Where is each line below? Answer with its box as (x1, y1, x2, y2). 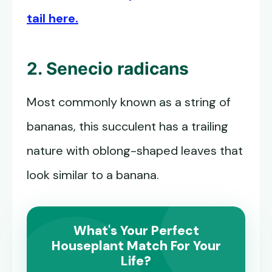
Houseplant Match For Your (51, 237, 221, 255)
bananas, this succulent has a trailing (27, 118, 228, 135)
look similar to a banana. (27, 167, 159, 183)
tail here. (27, 10, 78, 27)
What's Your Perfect (73, 222, 199, 240)
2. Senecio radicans (27, 58, 189, 80)
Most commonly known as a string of (27, 94, 231, 110)
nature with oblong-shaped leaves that (27, 143, 243, 159)
